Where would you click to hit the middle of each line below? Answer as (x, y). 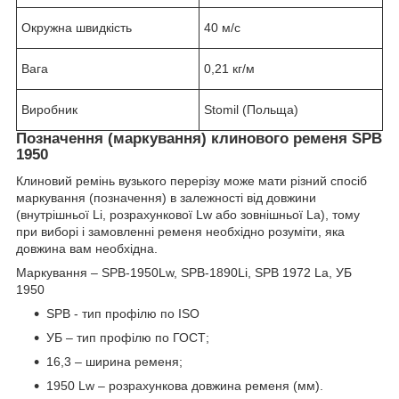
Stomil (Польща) (251, 109)
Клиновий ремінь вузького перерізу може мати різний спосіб (191, 181)
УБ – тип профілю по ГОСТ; (128, 338)
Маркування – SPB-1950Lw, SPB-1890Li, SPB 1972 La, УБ (184, 273)
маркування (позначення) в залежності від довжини (166, 198)
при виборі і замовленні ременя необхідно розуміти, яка (180, 232)
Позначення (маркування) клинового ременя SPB (199, 138)
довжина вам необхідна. (87, 249)
